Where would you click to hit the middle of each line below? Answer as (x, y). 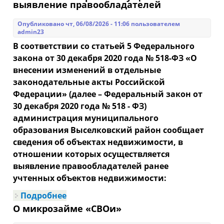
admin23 (31, 32)
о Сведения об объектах (117, 196)
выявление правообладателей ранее (91, 166)
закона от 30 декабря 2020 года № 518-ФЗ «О (105, 58)
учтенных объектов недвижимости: (90, 178)
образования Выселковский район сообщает (109, 130)
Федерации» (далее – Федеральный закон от (108, 94)
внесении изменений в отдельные (87, 70)
